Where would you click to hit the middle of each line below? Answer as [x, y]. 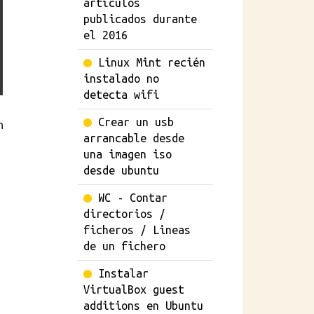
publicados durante [140, 19]
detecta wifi [121, 95]
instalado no [121, 78]
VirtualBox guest [134, 289]
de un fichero [124, 246]
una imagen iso [128, 154]
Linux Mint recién [152, 62]
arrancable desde [134, 138]
